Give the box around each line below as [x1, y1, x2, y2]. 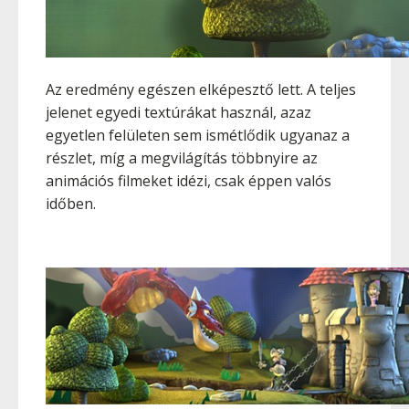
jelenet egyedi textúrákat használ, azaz [46, 102, 311, 122]
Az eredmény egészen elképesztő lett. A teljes [46, 79, 356, 100]
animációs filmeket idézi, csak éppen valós [46, 171, 331, 191]
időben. [46, 194, 96, 214]
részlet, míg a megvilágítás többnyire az [46, 148, 318, 168]
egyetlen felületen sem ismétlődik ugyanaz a [46, 125, 350, 145]
